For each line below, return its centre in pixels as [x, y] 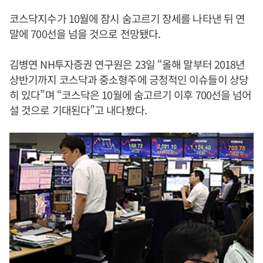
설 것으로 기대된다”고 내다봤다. [78, 110]
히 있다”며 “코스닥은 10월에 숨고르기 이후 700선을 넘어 [131, 95]
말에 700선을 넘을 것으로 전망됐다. [85, 33]
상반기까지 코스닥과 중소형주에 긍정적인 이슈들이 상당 [129, 79]
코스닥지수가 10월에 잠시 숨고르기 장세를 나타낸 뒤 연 [127, 18]
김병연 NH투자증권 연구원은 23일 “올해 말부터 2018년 [127, 64]
